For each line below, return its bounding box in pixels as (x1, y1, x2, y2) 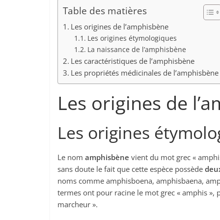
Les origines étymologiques (87, 33, 177, 43)
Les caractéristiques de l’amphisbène (71, 56, 195, 66)
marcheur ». (57, 199, 98, 209)
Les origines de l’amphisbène (71, 22, 169, 31)
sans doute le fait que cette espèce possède (57, 164, 205, 174)
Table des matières (63, 4, 147, 17)
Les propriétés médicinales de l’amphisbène (71, 68, 219, 78)
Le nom (57, 152, 85, 162)
